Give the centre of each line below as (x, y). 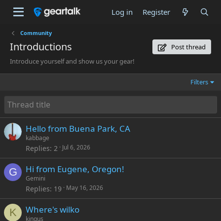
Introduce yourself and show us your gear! (72, 61)
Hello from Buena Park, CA (78, 129)
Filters (200, 82)
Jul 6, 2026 (76, 147)
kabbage (37, 138)
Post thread (188, 47)
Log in (122, 12)
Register (157, 12)
